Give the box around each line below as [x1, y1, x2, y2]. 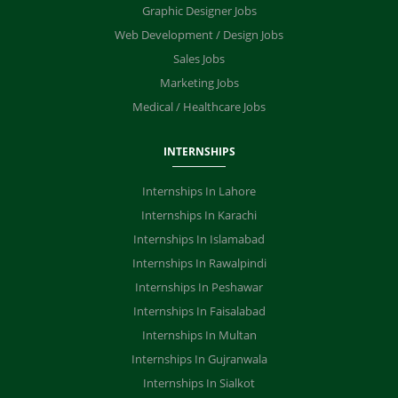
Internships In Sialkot [143, 375, 255, 391]
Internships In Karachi [141, 207, 257, 223]
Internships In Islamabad [133, 231, 265, 247]
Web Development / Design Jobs [115, 27, 283, 43]
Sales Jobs [173, 51, 225, 67]
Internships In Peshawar [135, 279, 263, 295]
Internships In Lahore [142, 183, 256, 199]
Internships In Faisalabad [132, 303, 266, 319]
